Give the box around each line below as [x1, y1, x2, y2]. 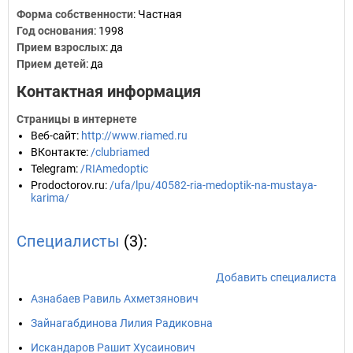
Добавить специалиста [216, 271, 336, 284]
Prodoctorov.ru [31, 179, 105, 191]
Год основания [17, 24, 94, 37]
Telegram [31, 162, 76, 175]
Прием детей [17, 58, 86, 70]
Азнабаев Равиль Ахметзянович [31, 292, 199, 305]
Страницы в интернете [17, 113, 137, 125]
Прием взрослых [17, 41, 106, 54]
